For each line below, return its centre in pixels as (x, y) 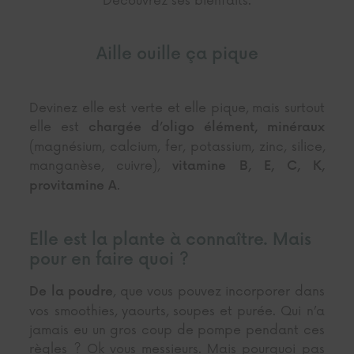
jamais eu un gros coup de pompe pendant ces (177, 330)
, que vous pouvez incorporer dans (219, 291)
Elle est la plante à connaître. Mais (171, 239)
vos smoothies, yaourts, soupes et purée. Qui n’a (177, 311)
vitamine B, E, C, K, (249, 166)
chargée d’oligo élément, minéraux (207, 127)
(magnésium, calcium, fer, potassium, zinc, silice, (177, 147)
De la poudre (72, 292)
